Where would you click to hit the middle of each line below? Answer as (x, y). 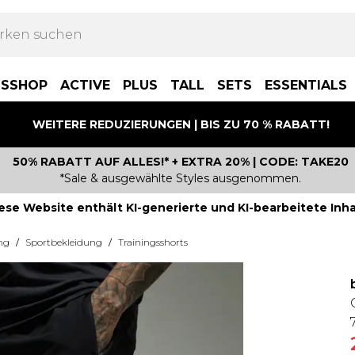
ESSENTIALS (306, 85)
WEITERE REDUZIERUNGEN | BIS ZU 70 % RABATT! (181, 124)
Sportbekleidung (64, 242)
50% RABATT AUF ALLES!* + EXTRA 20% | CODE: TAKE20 (181, 162)
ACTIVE (85, 85)
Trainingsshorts (153, 242)
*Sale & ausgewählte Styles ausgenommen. (181, 178)
